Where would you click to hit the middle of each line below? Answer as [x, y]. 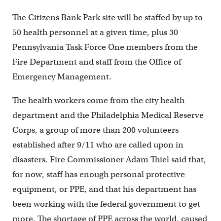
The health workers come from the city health [98, 101]
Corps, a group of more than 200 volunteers [95, 130]
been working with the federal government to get [106, 204]
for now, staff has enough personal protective [98, 175]
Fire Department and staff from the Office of [96, 62]
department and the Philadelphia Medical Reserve [108, 115]
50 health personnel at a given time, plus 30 [95, 33]
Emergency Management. [62, 77]
